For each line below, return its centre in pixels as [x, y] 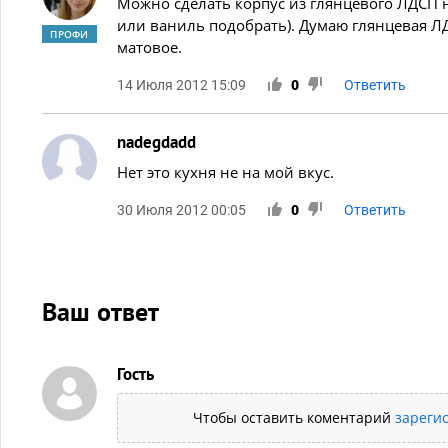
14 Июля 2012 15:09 [181, 84]
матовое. [149, 46]
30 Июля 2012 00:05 [181, 209]
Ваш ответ [100, 311]
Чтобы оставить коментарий [293, 417]
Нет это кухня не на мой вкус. [225, 171]
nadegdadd [156, 141]
